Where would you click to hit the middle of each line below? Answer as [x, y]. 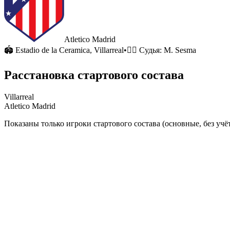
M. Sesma [180, 50]
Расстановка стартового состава [94, 75]
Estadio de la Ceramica [53, 50]
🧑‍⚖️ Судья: [145, 50]
